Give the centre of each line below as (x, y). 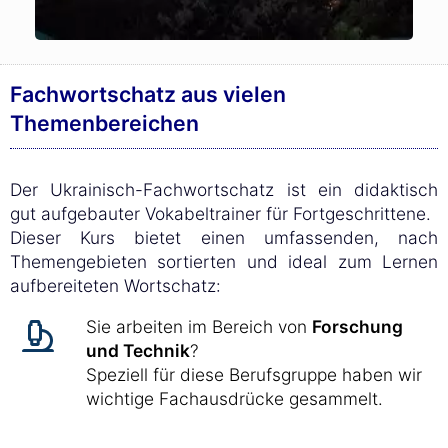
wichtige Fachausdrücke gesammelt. (234, 398)
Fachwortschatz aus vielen (148, 94)
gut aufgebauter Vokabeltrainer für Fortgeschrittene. (220, 213)
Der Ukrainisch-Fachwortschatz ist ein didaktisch (224, 189)
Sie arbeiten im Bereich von (199, 326)
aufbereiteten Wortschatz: (115, 285)
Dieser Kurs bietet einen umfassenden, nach (224, 237)
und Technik (138, 350)
